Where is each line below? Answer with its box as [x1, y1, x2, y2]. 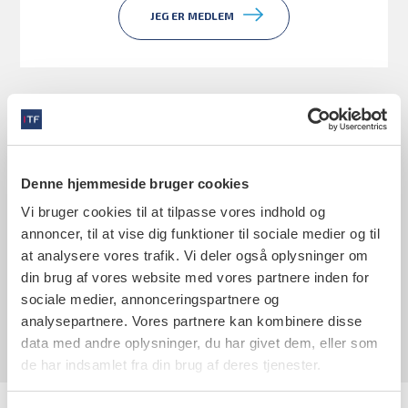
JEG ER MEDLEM [149, 8, 234, 22]
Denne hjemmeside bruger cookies [21, 175, 249, 191]
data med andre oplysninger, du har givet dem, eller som [21, 335, 379, 351]
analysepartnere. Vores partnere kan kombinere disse [21, 313, 362, 329]
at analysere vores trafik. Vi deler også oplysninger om [21, 248, 369, 263]
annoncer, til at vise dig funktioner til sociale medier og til [21, 226, 380, 241]
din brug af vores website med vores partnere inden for [21, 270, 369, 285]
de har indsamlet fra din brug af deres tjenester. [21, 357, 321, 372]
